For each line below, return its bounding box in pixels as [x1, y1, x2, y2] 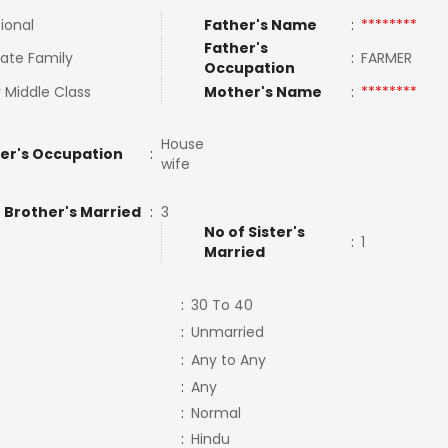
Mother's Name [203, 82, 325, 102]
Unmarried [190, 322, 264, 342]
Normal [190, 403, 241, 423]
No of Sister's [203, 222, 305, 242]
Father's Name [203, 15, 317, 35]
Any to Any [190, 350, 266, 370]
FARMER [360, 48, 420, 68]
